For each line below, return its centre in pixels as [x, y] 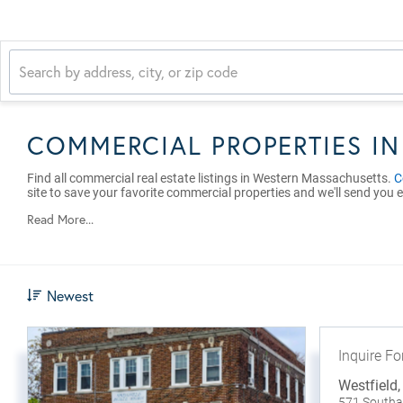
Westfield [367, 385]
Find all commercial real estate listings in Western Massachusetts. [210, 178]
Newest [70, 296]
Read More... [60, 219]
